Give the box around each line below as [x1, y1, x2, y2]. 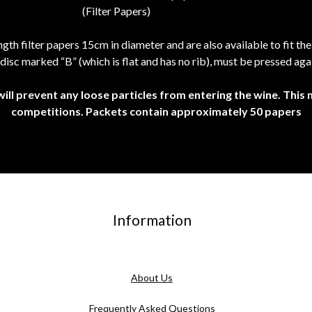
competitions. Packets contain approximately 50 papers [10, 104, 302, 118]
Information [112, 211, 192, 229]
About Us [131, 272, 173, 284]
